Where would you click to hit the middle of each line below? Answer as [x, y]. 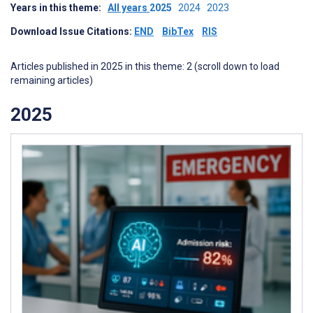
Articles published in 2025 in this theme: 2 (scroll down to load [145, 66]
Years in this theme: [59, 8]
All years [129, 8]
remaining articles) [52, 80]
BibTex [178, 31]
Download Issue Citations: [72, 31]
